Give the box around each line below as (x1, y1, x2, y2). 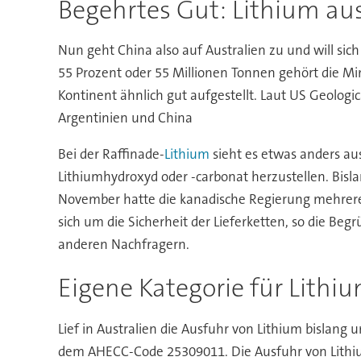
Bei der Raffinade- (57, 144, 164, 163)
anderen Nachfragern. (57, 234, 189, 253)
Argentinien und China (57, 109, 193, 127)
